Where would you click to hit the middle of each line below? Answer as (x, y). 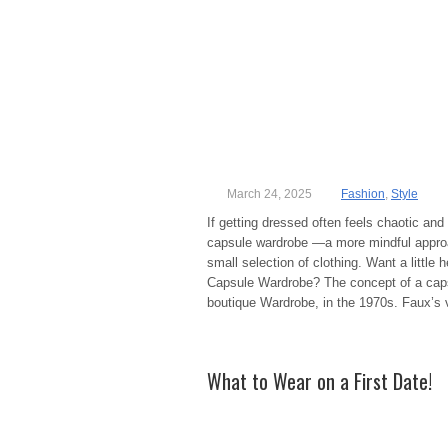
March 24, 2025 (269, 194)
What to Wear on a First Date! (319, 381)
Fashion (363, 194)
